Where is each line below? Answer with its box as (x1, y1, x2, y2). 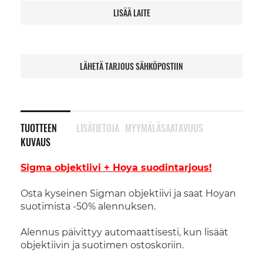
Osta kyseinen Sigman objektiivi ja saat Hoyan (21, 188, 236, 199)
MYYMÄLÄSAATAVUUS (124, 121, 203, 135)
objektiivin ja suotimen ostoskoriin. (21, 240, 184, 251)
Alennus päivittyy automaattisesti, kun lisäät (21, 227, 228, 238)
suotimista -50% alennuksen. (21, 201, 156, 212)
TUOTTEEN (21, 121, 57, 135)
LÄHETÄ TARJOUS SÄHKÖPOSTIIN (80, 60, 183, 72)
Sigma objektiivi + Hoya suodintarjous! (21, 162, 212, 173)
